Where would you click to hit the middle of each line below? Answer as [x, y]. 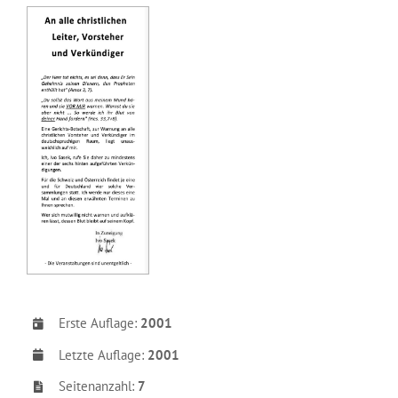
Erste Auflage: [99, 323]
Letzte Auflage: [103, 354]
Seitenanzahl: [98, 386]
